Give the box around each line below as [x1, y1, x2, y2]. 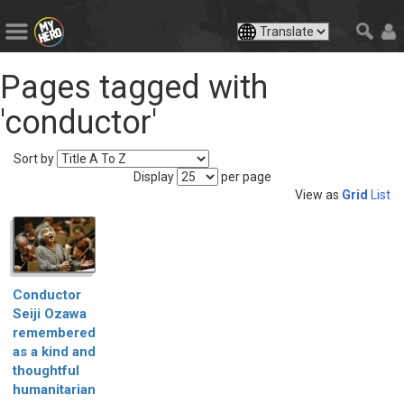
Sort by [14, 151, 54, 166]
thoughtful [13, 362, 79, 379]
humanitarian [13, 381, 96, 398]
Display [133, 169, 174, 184]
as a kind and [13, 343, 96, 360]
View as [295, 187, 339, 202]
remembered [13, 324, 96, 341]
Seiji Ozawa [13, 305, 87, 322]
